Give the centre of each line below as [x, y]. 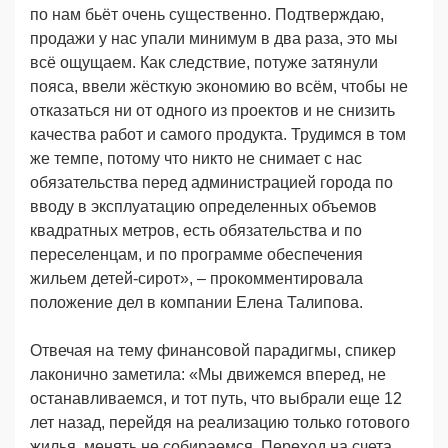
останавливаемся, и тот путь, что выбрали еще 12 [216, 398]
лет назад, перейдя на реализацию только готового [220, 422]
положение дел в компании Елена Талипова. [196, 302]
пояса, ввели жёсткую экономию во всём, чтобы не [219, 86]
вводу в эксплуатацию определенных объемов [203, 206]
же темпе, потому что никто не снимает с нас [196, 158]
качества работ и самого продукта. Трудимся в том [218, 134]
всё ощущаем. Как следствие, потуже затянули [204, 62]
